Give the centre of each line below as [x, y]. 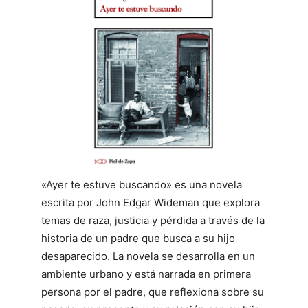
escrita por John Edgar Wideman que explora [151, 202]
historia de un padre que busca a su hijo [138, 238]
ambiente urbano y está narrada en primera [146, 274]
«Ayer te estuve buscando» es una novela [142, 184]
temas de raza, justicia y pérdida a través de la [153, 220]
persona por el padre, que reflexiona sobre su [153, 291]
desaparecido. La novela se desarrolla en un [148, 256]
